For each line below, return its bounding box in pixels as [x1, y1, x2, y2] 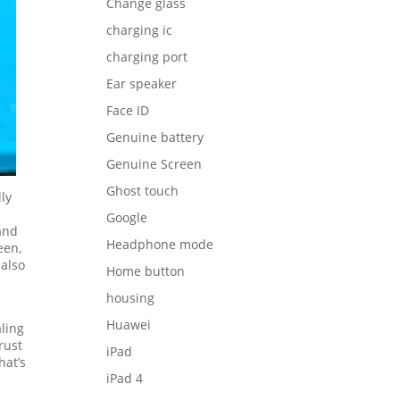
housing [106, 288, 155, 306]
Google [106, 208, 148, 226]
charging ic [106, 21, 173, 38]
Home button [106, 262, 186, 279]
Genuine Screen [106, 154, 203, 172]
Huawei [106, 315, 152, 333]
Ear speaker [106, 74, 178, 92]
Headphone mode [106, 235, 214, 253]
